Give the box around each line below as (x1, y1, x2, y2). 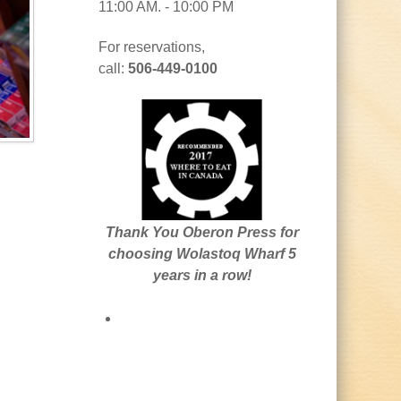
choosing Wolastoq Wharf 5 (108, 245, 296, 261)
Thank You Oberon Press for (106, 224, 299, 240)
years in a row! (153, 267, 252, 283)
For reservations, (98, 38, 205, 55)
